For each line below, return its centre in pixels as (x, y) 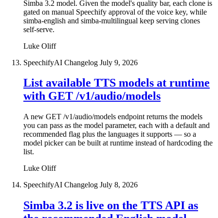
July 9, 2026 (119, 62)
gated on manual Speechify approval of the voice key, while (115, 12)
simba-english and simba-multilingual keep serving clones (112, 20)
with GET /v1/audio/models (92, 96)
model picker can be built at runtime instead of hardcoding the (118, 143)
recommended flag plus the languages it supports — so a (110, 134)
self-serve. (39, 29)
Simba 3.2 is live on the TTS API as (111, 206)
